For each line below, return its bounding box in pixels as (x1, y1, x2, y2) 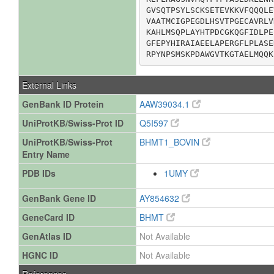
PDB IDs (22, 167, 56, 179)
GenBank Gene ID (22, 192, 96, 204)
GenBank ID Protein (22, 98, 104, 110)
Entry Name (22, 148, 70, 160)
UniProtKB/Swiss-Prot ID (22, 117, 124, 129)
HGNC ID (22, 249, 58, 261)
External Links (22, 79, 76, 91)
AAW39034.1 (139, 98, 192, 110)
